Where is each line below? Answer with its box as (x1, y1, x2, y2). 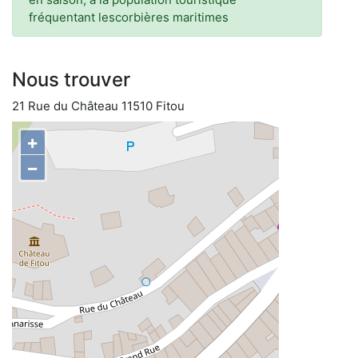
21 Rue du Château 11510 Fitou (12, 98, 185, 113)
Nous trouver (12, 68, 130, 91)
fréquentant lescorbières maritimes (29, 10, 229, 25)
